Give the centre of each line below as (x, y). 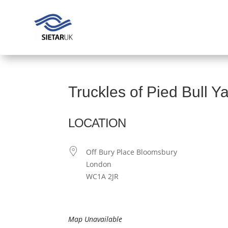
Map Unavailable (95, 219)
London (99, 164)
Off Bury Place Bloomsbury (132, 152)
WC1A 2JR (103, 177)
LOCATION (97, 123)
